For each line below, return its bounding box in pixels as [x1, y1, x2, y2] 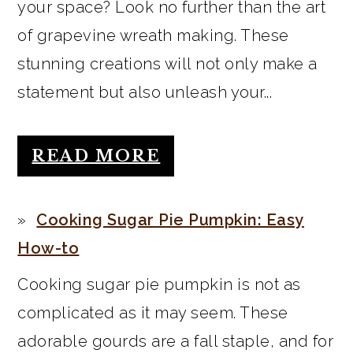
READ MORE [32, 147, 161, 166]
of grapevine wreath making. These [17, 26, 289, 46]
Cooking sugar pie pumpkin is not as [17, 275, 301, 295]
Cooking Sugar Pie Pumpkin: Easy [36, 210, 304, 230]
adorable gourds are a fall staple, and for [17, 332, 334, 351]
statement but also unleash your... [17, 83, 273, 102]
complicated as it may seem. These [17, 303, 288, 323]
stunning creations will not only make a [17, 54, 318, 74]
